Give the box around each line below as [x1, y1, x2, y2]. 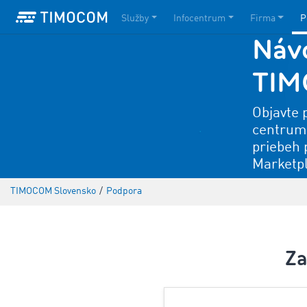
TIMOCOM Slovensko [10, 187, 96, 196]
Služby [121, 13, 149, 23]
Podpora [106, 187, 142, 196]
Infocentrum [173, 13, 225, 23]
